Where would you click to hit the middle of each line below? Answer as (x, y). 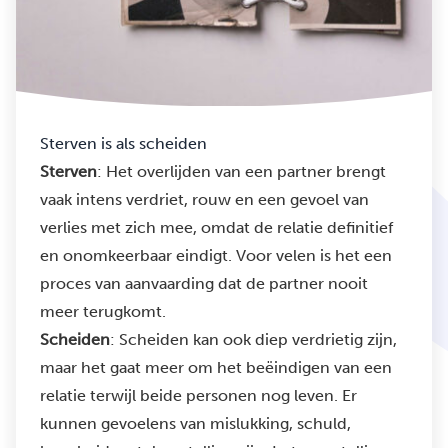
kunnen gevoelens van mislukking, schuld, (195, 423)
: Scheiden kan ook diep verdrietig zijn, (253, 339)
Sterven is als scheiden (123, 143)
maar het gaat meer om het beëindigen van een (216, 367)
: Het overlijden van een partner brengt (241, 171)
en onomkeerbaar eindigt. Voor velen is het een (216, 255)
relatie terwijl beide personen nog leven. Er (198, 395)
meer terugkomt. (103, 311)
